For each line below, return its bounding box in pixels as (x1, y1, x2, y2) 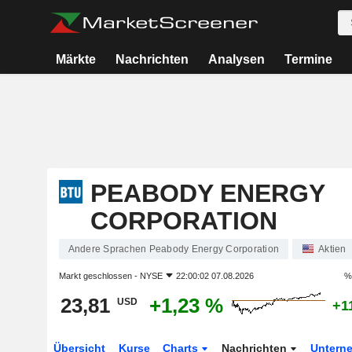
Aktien (318, 244, 346, 255)
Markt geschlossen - (58, 271, 140, 280)
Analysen (207, 53, 265, 66)
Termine (284, 53, 332, 66)
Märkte (56, 53, 97, 66)
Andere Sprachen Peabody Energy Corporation (68, 244, 279, 255)
